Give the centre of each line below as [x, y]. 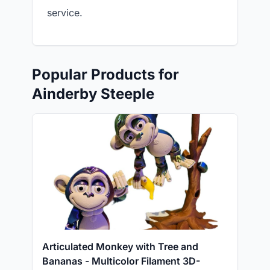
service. [65, 13]
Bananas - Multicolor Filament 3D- [121, 261]
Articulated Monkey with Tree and [120, 246]
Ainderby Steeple [93, 94]
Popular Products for [105, 74]
